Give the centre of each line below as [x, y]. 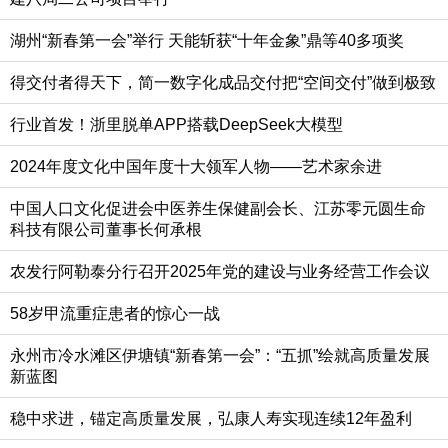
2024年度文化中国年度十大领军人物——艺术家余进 [196, 167]
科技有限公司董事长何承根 [106, 230]
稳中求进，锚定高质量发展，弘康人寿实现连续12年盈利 [211, 419]
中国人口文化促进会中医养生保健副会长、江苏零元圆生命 [218, 209]
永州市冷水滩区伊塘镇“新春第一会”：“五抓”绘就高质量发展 [220, 356]
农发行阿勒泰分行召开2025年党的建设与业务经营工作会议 [220, 272]
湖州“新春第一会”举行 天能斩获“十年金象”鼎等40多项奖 [207, 41]
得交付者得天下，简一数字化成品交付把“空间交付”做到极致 [223, 83]
